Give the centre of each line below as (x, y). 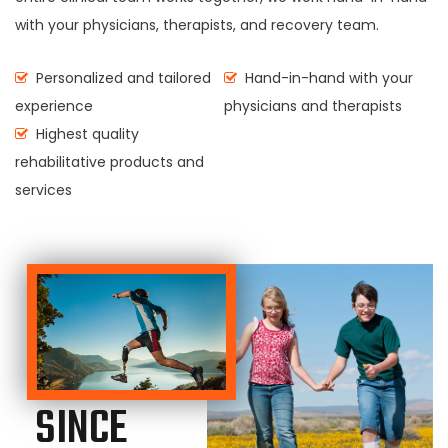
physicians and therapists (313, 106)
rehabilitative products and (109, 162)
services (43, 190)
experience (54, 106)
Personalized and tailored (121, 78)
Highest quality (85, 134)
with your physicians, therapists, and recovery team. (197, 25)
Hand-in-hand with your (327, 78)
